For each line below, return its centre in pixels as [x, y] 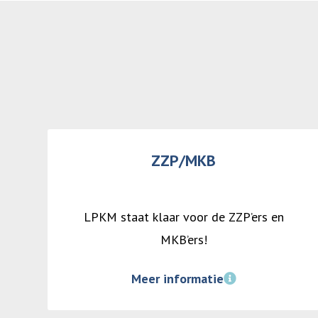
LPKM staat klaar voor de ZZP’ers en [183, 216]
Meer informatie [177, 279]
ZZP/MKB [184, 160]
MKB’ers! [183, 239]
